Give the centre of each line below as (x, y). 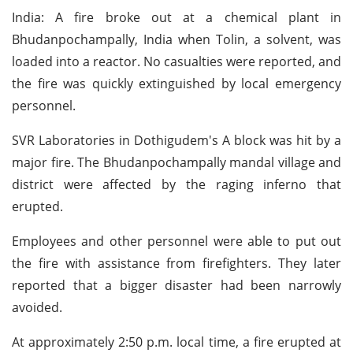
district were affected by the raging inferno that (176, 184)
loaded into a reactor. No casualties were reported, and (176, 61)
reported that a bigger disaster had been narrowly (176, 285)
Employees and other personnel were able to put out (176, 241)
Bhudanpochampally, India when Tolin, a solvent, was (176, 39)
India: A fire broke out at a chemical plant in (176, 17)
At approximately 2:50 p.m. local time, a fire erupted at (176, 342)
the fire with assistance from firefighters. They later (176, 263)
